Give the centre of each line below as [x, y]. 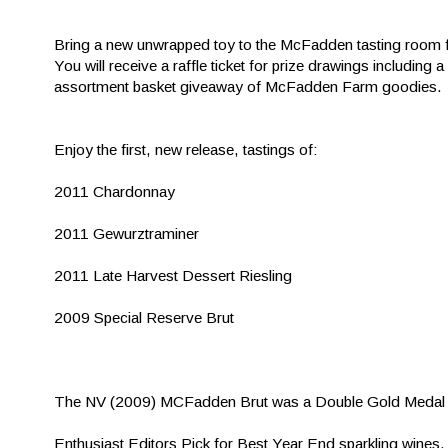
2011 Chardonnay [114, 192]
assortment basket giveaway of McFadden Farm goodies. [248, 87]
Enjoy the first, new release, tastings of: [186, 150]
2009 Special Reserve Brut [144, 318]
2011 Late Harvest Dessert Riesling [173, 276]
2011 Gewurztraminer [126, 234]
